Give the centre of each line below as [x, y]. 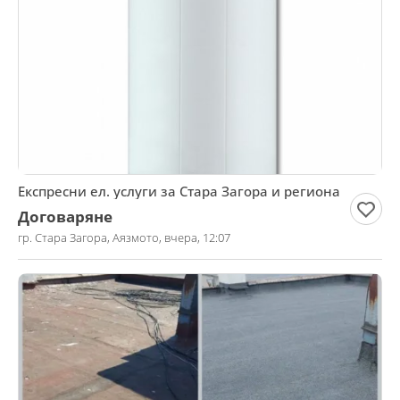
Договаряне [65, 217]
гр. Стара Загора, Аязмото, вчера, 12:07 [124, 237]
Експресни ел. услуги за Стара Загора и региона [179, 191]
